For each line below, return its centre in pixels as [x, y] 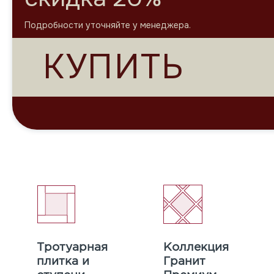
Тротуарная [72, 247]
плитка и [63, 261]
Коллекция [196, 247]
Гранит [184, 261]
